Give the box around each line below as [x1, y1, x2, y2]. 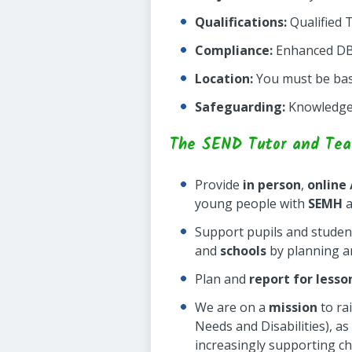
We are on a [195, 299, 269, 316]
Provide [195, 176, 243, 193]
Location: [195, 70, 253, 87]
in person [243, 176, 301, 193]
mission [269, 299, 317, 316]
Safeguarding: [195, 98, 285, 115]
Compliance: [195, 42, 273, 59]
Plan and [195, 270, 249, 288]
